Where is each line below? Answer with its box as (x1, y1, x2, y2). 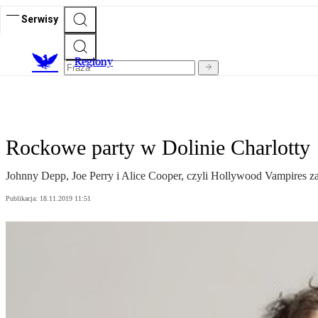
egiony (82, 55, 113, 69)
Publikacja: (6, 194, 40, 203)
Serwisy (21, 13, 58, 25)
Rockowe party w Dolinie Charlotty (6, 136, 310, 160)
